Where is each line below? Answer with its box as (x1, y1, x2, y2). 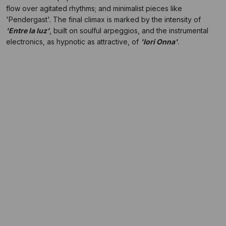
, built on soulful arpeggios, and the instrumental (49, 26, 208, 35)
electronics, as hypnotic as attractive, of (6, 37, 141, 46)
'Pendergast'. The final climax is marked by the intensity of (6, 15, 201, 24)
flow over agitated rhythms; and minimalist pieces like (6, 4, 182, 13)
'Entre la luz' (6, 26, 49, 35)
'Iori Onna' (141, 37, 178, 46)
